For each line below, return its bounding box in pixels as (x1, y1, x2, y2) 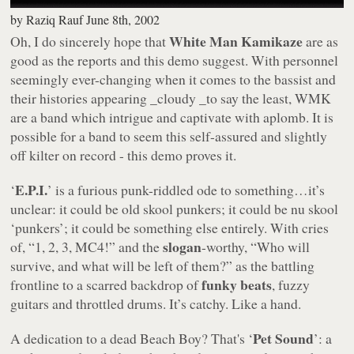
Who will (257, 236, 311, 256)
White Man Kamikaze (169, 30, 303, 51)
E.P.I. (15, 179, 48, 200)
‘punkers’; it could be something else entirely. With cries (10, 217, 330, 237)
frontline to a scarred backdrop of (10, 274, 202, 294)
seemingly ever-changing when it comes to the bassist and (10, 69, 337, 88)
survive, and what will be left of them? (10, 255, 227, 275)
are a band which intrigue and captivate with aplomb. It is (10, 107, 334, 126)
